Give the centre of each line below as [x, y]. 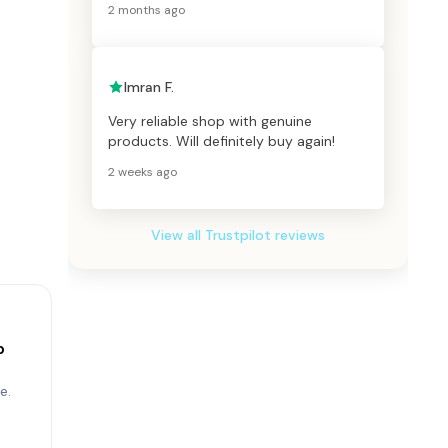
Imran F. [149, 87]
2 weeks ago [142, 172]
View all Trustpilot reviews [238, 235]
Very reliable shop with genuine [210, 121]
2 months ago [146, 10]
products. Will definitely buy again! [221, 141]
